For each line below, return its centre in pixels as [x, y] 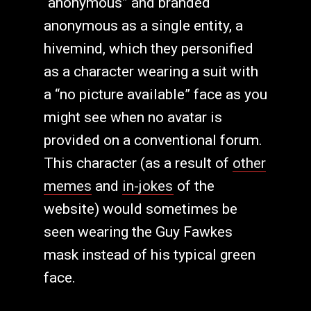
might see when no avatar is [133, 117]
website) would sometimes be [140, 209]
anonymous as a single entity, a [143, 25]
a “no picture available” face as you [155, 94]
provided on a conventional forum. [153, 140]
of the [194, 186]
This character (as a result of [138, 163]
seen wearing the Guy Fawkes [138, 232]
